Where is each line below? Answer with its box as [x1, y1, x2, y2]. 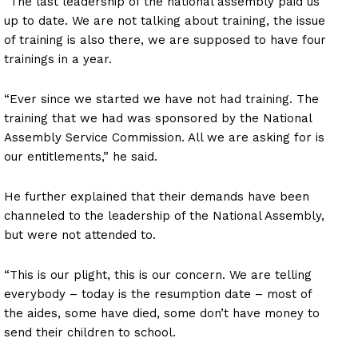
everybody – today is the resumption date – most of [4, 286, 312, 301]
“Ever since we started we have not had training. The [4, 91, 319, 106]
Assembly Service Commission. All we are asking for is [4, 129, 324, 145]
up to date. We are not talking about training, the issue [4, 13, 325, 28]
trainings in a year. [4, 51, 112, 66]
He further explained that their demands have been [4, 189, 309, 204]
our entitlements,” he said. [4, 149, 157, 164]
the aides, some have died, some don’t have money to [4, 305, 320, 320]
